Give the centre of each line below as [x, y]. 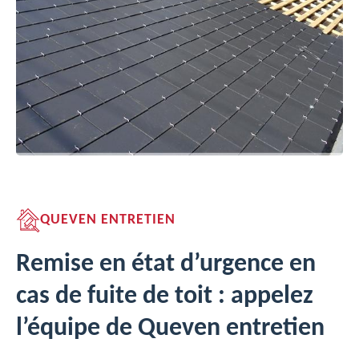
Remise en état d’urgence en [166, 264]
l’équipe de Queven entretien [170, 329]
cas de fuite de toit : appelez [165, 296]
